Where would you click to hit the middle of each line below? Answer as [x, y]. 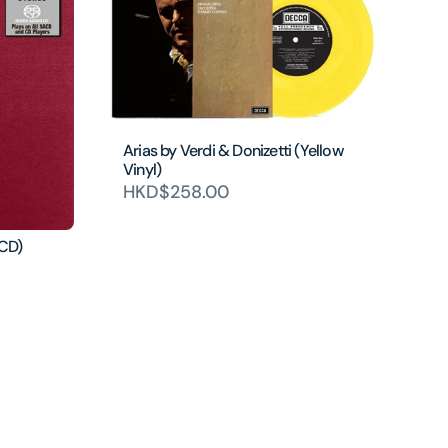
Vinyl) [142, 170]
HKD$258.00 [176, 192]
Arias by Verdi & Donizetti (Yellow [233, 151]
